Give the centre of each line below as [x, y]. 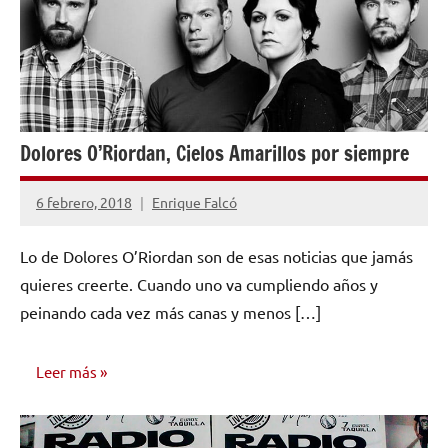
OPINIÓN [62, 433]
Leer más [66, 372]
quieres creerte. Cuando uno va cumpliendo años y [199, 283]
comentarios [75, 238]
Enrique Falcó [194, 202]
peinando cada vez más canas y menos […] [170, 311]
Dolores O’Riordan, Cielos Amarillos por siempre [214, 153]
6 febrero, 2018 [84, 202]
